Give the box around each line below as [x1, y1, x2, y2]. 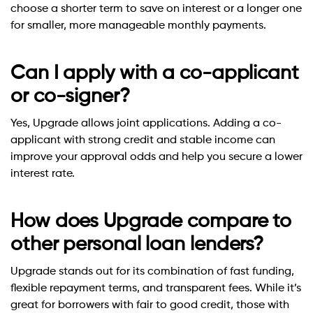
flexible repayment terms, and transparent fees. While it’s [10, 283, 301, 295]
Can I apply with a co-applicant [10, 64, 299, 84]
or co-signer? [10, 87, 130, 107]
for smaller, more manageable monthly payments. [10, 20, 266, 32]
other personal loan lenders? [10, 235, 264, 255]
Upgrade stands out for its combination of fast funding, [10, 266, 294, 278]
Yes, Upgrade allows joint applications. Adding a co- [10, 118, 282, 130]
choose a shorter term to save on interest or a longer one [10, 3, 302, 15]
